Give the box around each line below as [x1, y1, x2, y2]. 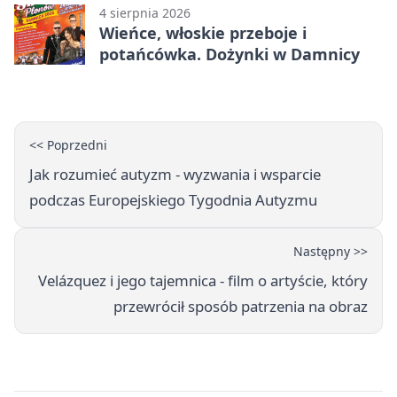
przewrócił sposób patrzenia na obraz [113, 296, 368, 317]
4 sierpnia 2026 [99, 4, 191, 22]
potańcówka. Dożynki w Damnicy [99, 43, 360, 66]
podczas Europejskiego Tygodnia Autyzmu [29, 190, 317, 211]
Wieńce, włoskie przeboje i [99, 22, 307, 44]
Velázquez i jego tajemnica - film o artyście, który [38, 270, 368, 292]
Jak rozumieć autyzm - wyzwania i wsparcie [29, 164, 321, 185]
